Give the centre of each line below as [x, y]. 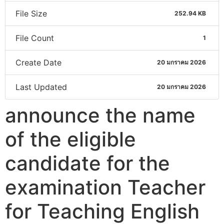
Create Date [38, 62]
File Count [35, 38]
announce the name [100, 115]
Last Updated [41, 87]
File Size [31, 13]
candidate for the [87, 163]
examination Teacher [105, 187]
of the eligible [70, 139]
